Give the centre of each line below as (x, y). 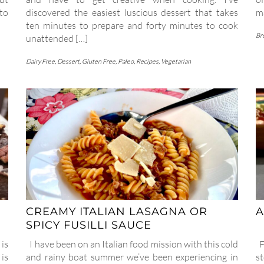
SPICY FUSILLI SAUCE (89, 225)
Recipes (147, 61)
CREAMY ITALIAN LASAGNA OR (117, 212)
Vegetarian (176, 61)
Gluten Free (99, 61)
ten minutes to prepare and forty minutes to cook (132, 25)
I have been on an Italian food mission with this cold (132, 244)
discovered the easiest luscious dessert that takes (132, 12)
